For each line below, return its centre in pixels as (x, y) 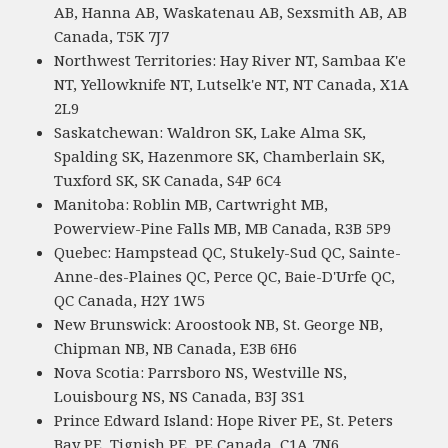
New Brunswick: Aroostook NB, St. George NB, (219, 323)
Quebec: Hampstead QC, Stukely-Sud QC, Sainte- (228, 251)
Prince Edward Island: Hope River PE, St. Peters (224, 419)
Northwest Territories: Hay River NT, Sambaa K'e (230, 59)
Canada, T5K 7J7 (112, 35)
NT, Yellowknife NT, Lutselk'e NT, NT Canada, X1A (232, 83)
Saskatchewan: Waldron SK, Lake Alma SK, (210, 131)
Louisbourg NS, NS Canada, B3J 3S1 (180, 395)
